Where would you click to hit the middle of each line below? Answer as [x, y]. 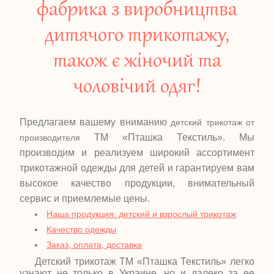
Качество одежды [81, 229]
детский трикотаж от [213, 122]
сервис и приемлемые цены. [85, 198]
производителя [50, 138]
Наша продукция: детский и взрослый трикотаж [141, 214]
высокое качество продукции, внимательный [137, 183]
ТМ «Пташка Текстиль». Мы [167, 137]
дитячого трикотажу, [137, 36]
